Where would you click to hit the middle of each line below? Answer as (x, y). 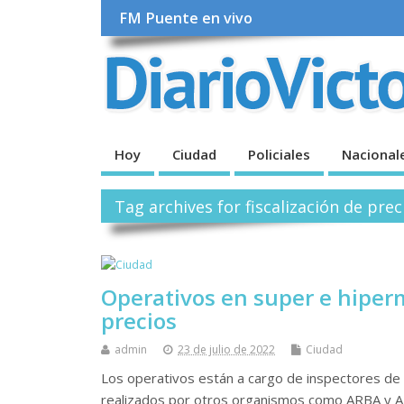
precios (139, 321)
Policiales (279, 154)
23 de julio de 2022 (226, 350)
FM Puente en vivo (186, 18)
